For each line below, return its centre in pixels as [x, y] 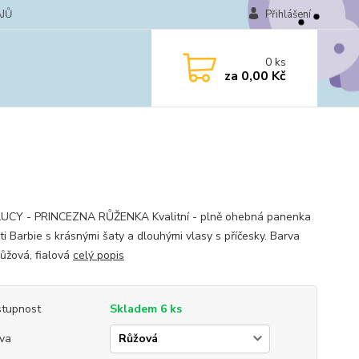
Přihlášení [288, 14]
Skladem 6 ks [145, 309]
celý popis [98, 255]
